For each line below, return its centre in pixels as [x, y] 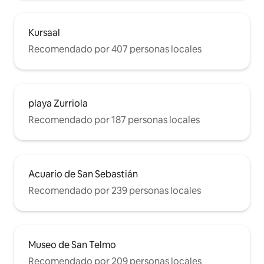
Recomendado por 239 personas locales [115, 191]
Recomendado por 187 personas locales [114, 120]
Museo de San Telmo [72, 245]
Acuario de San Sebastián [83, 174]
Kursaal [44, 33]
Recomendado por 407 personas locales [115, 49]
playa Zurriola [58, 104]
